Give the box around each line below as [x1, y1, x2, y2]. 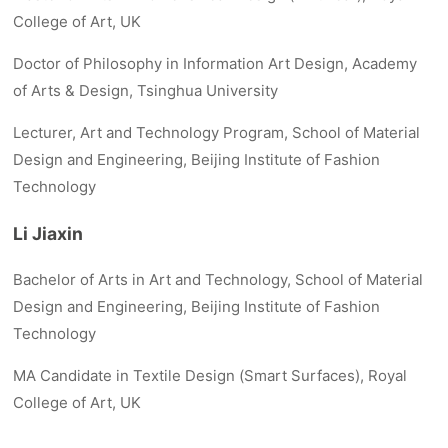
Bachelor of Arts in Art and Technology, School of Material [13, 270, 424, 290]
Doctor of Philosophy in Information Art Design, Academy [13, 54, 418, 74]
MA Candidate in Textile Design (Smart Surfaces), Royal [13, 366, 408, 386]
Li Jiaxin [13, 222, 84, 244]
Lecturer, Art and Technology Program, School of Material [13, 123, 421, 143]
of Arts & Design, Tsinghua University [13, 81, 279, 101]
